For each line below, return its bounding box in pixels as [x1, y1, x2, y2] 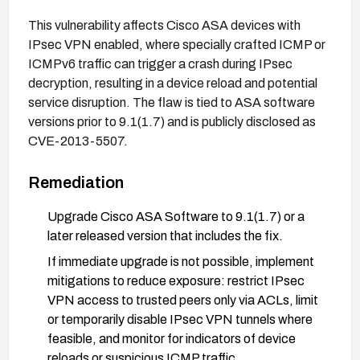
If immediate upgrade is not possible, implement [47, 254, 314, 268]
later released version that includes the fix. [47, 228, 283, 243]
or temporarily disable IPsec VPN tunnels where [47, 312, 313, 326]
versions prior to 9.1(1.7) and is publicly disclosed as [28, 114, 316, 129]
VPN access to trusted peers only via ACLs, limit [47, 292, 318, 307]
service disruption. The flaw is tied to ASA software [28, 95, 315, 109]
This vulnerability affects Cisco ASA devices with [28, 18, 301, 32]
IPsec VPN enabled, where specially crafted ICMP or [28, 37, 325, 51]
